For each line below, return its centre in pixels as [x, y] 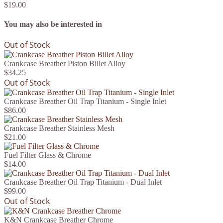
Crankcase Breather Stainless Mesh [59, 128]
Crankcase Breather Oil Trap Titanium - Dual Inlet [83, 182]
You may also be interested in [53, 24]
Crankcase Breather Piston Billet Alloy [65, 64]
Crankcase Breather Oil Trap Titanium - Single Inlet [85, 102]
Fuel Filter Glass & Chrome [48, 155]
